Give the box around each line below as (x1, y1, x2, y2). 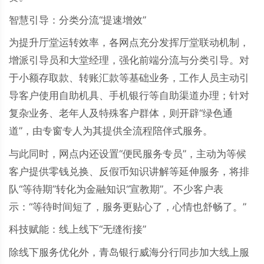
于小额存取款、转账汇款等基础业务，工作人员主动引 (9, 72, 249, 84)
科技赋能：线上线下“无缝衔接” (9, 223, 146, 235)
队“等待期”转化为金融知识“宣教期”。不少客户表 (9, 183, 223, 195)
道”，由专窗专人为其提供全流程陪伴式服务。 (9, 125, 213, 137)
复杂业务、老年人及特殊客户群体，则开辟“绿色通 (9, 107, 233, 119)
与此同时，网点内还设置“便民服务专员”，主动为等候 (9, 147, 246, 160)
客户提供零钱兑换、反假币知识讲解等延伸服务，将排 (9, 165, 249, 177)
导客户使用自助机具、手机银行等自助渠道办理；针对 (9, 90, 249, 101)
